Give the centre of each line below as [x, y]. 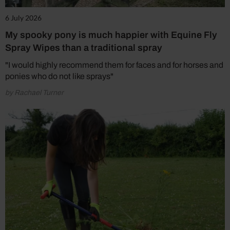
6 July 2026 [23, 17]
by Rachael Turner [34, 92]
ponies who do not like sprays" [59, 76]
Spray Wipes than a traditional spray [84, 47]
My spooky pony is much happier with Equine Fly [111, 35]
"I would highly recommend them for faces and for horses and [114, 65]
